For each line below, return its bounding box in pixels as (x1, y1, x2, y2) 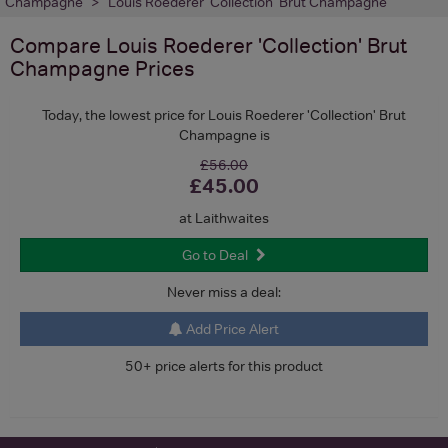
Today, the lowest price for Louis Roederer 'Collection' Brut (42, 105, 406, 124)
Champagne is (178, 125, 270, 144)
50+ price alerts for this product (125, 356, 323, 375)
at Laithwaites (179, 208, 269, 227)
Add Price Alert (183, 319, 279, 338)
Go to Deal (182, 245, 248, 264)
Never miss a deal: (167, 282, 281, 301)
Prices (130, 55, 195, 81)
